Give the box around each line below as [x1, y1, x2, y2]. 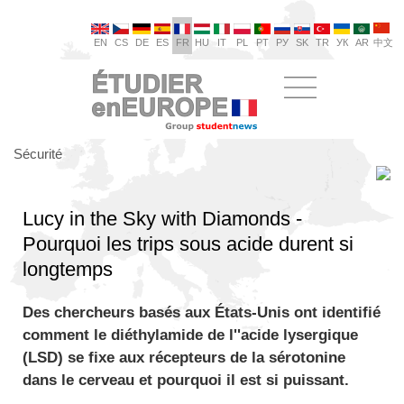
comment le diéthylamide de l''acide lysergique [23, 326, 358, 344]
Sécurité [14, 146, 62, 161]
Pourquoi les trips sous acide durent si [23, 233, 353, 255]
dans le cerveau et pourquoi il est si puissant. [23, 372, 349, 389]
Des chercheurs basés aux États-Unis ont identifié [23, 304, 381, 321]
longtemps [23, 258, 113, 280]
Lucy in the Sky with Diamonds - [23, 207, 302, 230]
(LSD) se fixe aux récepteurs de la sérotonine [23, 349, 345, 366]
